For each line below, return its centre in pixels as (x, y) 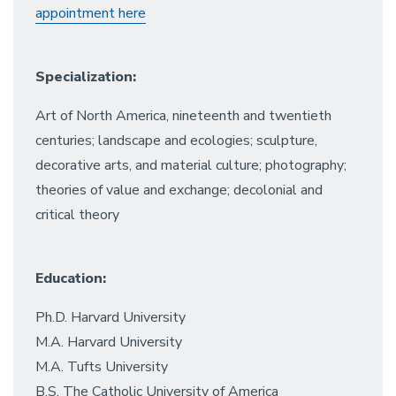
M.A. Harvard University (109, 342)
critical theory (77, 215)
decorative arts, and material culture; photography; (191, 165)
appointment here (91, 13)
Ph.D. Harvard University (110, 317)
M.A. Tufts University (102, 367)
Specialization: (86, 77)
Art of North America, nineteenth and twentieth (183, 116)
